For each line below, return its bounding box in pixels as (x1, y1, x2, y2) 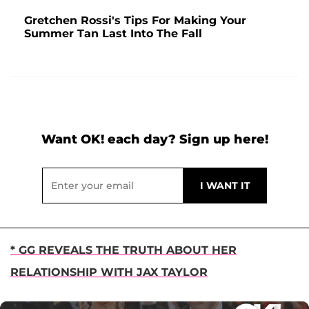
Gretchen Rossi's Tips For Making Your (24, 13, 246, 27)
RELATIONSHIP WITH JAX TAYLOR (10, 265, 208, 279)
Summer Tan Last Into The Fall (24, 26, 202, 40)
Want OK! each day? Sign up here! (41, 131, 268, 147)
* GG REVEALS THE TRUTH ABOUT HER (10, 243, 237, 257)
